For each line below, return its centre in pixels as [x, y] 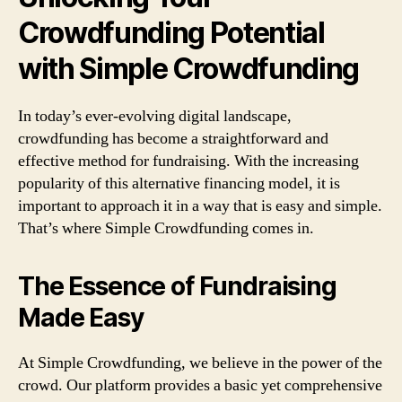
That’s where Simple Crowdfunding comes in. [166, 228]
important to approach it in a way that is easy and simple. [200, 206]
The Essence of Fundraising [177, 286]
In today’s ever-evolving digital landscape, [155, 116]
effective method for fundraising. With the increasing [188, 161]
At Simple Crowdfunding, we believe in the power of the [200, 363]
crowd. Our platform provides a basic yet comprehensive [200, 385]
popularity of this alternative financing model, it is [179, 184]
